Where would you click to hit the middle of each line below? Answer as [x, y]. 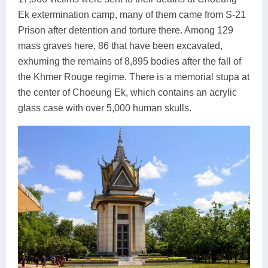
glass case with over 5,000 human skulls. [105, 108]
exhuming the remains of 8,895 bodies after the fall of [130, 61]
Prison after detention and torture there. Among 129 [126, 30]
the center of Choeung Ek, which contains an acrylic [127, 92]
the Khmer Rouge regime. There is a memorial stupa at [134, 77]
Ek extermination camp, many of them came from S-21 [132, 14]
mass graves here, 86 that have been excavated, [120, 45]
